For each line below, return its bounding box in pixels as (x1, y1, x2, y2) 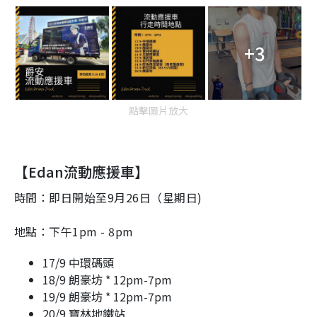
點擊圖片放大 (129, 103, 188, 117)
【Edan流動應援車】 (14, 161, 149, 182)
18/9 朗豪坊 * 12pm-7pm (42, 270, 172, 288)
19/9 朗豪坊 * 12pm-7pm (42, 287, 172, 305)
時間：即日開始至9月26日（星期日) (14, 188, 202, 206)
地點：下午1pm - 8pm (14, 222, 134, 240)
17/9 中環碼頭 (42, 253, 114, 271)
